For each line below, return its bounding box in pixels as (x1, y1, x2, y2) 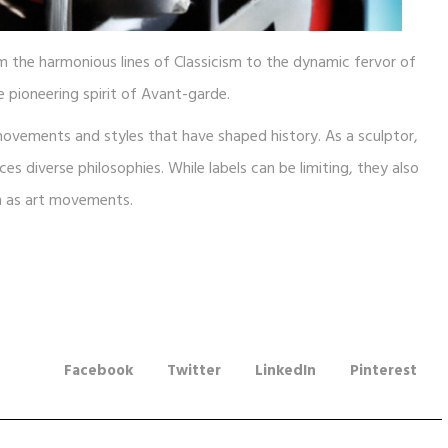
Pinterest (350, 358, 417, 383)
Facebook (64, 358, 133, 383)
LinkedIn (255, 358, 316, 383)
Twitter (167, 358, 221, 383)
